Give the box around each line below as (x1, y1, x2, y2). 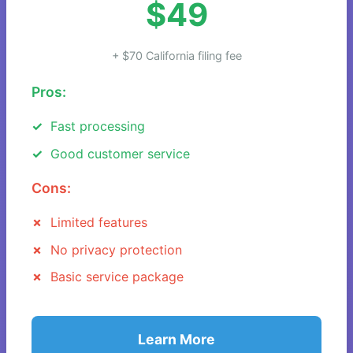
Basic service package (50, 269, 184, 285)
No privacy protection (50, 241, 182, 258)
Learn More (138, 331, 215, 348)
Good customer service (50, 145, 190, 162)
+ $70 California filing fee (111, 49, 242, 63)
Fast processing (50, 118, 145, 135)
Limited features (50, 214, 147, 231)
